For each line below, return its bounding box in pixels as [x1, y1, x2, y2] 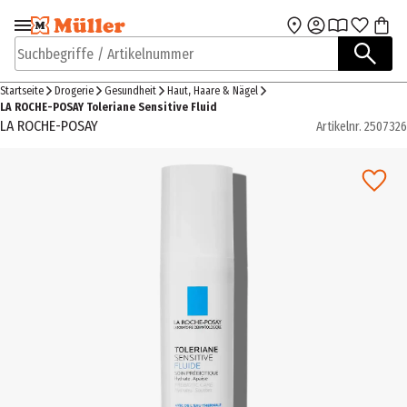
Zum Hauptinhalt [212, 24, 320, 41]
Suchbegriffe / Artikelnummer [15, 54, 191, 72]
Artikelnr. [316, 118, 362, 134]
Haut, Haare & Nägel [167, 84, 258, 97]
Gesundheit [104, 84, 156, 97]
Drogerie [55, 84, 94, 97]
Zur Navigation [29, 24, 124, 41]
